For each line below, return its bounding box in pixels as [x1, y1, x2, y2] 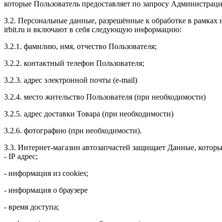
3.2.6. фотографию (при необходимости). [4, 126, 142, 135]
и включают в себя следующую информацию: [27, 25, 181, 34]
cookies [62, 168, 86, 177]
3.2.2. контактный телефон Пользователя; [4, 58, 144, 67]
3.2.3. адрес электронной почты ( [4, 75, 115, 84]
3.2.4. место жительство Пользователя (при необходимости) [4, 92, 206, 101]
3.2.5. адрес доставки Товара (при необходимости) [4, 109, 173, 118]
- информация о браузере [4, 185, 88, 194]
